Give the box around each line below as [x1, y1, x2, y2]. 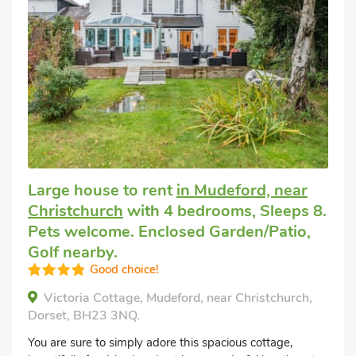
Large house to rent [28, 179, 176, 201]
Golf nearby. [28, 241, 118, 263]
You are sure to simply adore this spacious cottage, [28, 334, 292, 350]
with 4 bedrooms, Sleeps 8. [123, 199, 327, 222]
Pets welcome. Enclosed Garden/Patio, [28, 220, 311, 242]
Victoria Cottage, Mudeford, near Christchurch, [44, 288, 312, 307]
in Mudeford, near [176, 179, 308, 201]
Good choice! [90, 261, 159, 277]
